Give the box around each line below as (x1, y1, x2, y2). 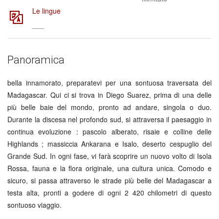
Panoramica (7, 54, 65, 66)
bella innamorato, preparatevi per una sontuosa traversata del (7, 78, 212, 88)
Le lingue (32, 6, 61, 16)
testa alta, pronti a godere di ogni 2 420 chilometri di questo (7, 188, 212, 197)
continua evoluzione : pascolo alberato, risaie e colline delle (7, 127, 212, 136)
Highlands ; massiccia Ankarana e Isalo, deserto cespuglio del (7, 139, 212, 149)
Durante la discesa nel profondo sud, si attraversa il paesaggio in (7, 114, 212, 124)
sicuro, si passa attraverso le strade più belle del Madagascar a (7, 175, 212, 185)
